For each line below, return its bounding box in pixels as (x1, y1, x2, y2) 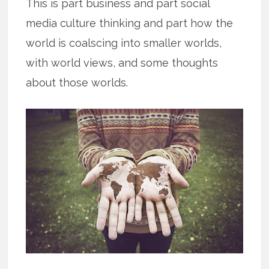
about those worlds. (26, 76, 128, 89)
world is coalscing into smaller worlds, (26, 36, 222, 49)
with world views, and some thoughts (26, 56, 219, 69)
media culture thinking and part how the (26, 16, 234, 29)
